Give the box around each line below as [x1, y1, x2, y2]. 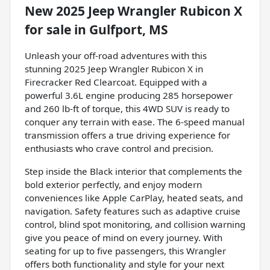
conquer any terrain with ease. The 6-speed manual [25, 115, 245, 128]
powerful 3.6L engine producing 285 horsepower [25, 89, 233, 101]
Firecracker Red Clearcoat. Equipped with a [25, 75, 207, 88]
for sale [25, 20, 71, 38]
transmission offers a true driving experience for [25, 128, 230, 141]
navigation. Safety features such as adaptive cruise [25, 204, 240, 217]
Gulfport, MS [89, 20, 168, 38]
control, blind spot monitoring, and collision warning [25, 218, 245, 230]
